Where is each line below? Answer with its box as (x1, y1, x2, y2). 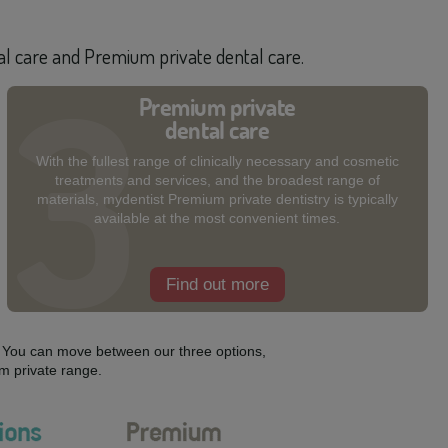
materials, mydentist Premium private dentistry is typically (36, 191, 398, 207)
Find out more (165, 275, 269, 294)
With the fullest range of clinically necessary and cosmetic (35, 153, 399, 169)
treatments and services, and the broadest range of (54, 172, 380, 188)
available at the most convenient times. (94, 210, 341, 226)
